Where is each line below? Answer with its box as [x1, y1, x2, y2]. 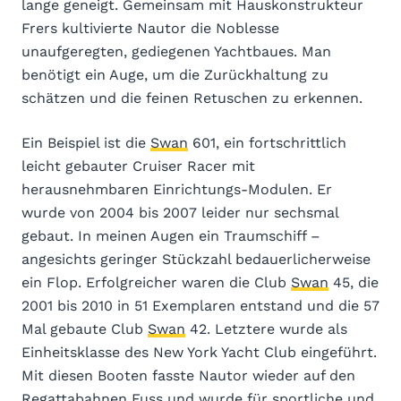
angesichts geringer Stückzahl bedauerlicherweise [21, 250, 371, 268]
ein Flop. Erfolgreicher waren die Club [21, 273, 291, 291]
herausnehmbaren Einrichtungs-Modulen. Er [21, 180, 332, 198]
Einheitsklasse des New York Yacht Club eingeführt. [21, 343, 377, 361]
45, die [328, 273, 379, 291]
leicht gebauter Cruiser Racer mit [21, 157, 255, 175]
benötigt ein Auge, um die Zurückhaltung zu [21, 65, 328, 83]
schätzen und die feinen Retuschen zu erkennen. [21, 89, 363, 107]
